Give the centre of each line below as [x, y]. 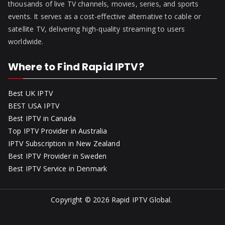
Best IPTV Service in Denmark [58, 169]
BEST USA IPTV [34, 106]
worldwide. [26, 42]
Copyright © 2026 [81, 200]
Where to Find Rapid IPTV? [76, 67]
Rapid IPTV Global [141, 200]
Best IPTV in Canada [42, 119]
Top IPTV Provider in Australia [58, 131]
